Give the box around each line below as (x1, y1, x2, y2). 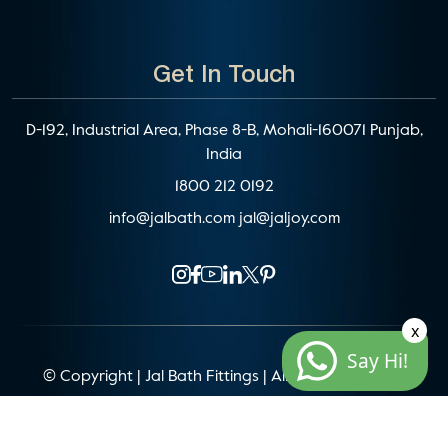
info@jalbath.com (108, 210, 239, 227)
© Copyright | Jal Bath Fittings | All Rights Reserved (43, 368, 405, 385)
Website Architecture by (98, 400, 275, 417)
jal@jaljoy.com (238, 210, 340, 227)
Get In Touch (153, 64, 295, 87)
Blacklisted (274, 400, 350, 417)
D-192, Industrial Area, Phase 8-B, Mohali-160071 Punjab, (25, 122, 423, 139)
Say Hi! (347, 347, 408, 374)
